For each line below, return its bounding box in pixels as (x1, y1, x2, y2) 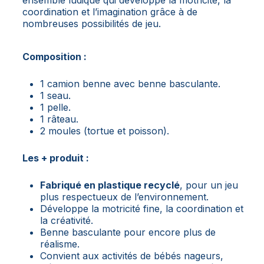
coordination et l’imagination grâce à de (22, 5, 197, 18)
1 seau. (40, 89, 71, 101)
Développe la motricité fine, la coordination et (40, 202, 243, 214)
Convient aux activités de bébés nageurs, (40, 249, 223, 262)
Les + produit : (22, 151, 89, 164)
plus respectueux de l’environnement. (40, 190, 209, 203)
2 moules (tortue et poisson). (40, 124, 169, 137)
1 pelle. (40, 101, 71, 113)
